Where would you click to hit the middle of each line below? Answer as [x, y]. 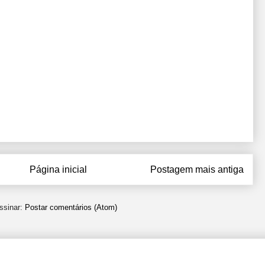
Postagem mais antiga [197, 169]
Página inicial [58, 169]
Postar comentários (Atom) [71, 207]
